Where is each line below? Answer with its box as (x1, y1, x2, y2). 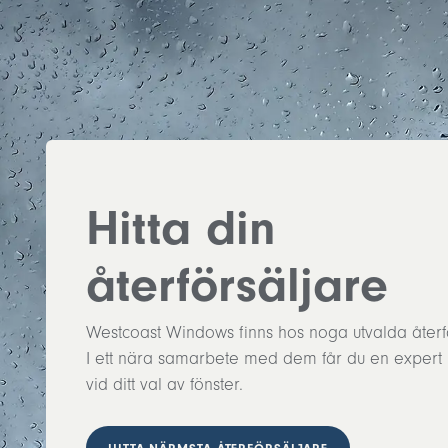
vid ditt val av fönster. (86, 374, 243, 395)
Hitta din (86, 199, 276, 257)
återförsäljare (86, 256, 388, 314)
